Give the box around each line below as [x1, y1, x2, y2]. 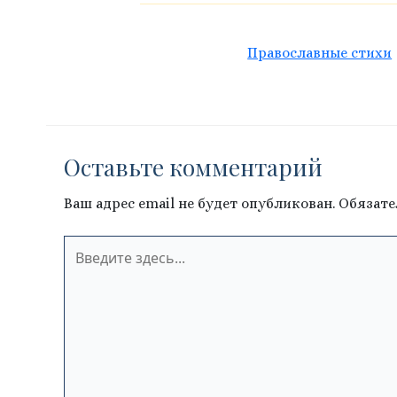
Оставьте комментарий [64, 151, 323, 183]
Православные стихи [247, 43, 393, 61]
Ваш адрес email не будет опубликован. [64, 194, 335, 212]
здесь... [63, 256, 113, 276]
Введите [63, 235, 120, 255]
